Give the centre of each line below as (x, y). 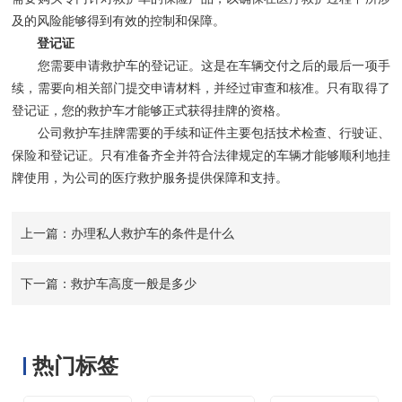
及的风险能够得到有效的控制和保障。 (119, 21)
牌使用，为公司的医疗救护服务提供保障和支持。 (150, 178)
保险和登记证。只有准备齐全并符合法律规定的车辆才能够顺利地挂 (201, 156)
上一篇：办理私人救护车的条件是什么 (128, 234)
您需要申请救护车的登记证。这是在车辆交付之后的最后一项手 (201, 66)
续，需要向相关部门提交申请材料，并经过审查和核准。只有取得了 (201, 88)
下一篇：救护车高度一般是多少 (109, 284)
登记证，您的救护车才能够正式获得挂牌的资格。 (150, 111)
